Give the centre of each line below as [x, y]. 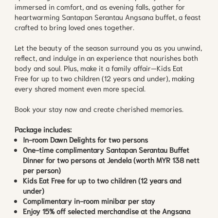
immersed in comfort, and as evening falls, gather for [100, 6]
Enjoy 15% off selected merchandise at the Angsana [107, 210]
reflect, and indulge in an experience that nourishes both [106, 57]
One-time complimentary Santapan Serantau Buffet [106, 149]
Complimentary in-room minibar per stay [89, 200]
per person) [42, 170]
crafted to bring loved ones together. [74, 27]
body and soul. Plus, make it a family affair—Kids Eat [99, 67]
